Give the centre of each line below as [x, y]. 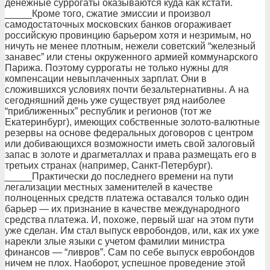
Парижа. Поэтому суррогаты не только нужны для [117, 68]
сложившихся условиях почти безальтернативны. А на [127, 89]
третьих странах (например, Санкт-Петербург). [109, 165]
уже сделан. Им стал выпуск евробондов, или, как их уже [132, 231]
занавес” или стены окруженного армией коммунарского [131, 57]
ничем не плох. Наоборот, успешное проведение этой [125, 263]
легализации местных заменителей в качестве [109, 187]
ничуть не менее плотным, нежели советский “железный [130, 46]
